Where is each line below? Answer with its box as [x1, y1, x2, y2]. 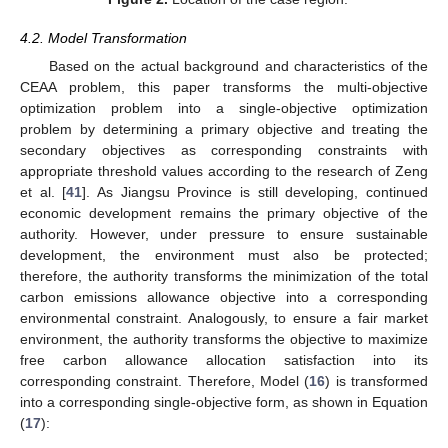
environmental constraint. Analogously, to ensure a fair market [20, 309, 428, 326]
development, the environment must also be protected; [20, 246, 428, 263]
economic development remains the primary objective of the [20, 204, 428, 221]
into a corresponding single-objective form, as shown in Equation [20, 393, 428, 410]
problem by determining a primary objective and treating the [20, 120, 428, 137]
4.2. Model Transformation [20, 29, 187, 46]
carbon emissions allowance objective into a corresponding [20, 288, 428, 305]
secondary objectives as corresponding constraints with [20, 141, 428, 158]
